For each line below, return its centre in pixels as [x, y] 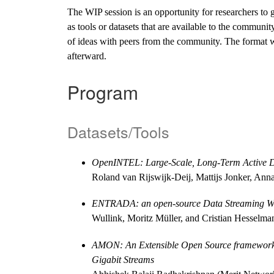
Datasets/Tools [118, 132]
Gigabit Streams [123, 259]
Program [103, 92]
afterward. [87, 56]
